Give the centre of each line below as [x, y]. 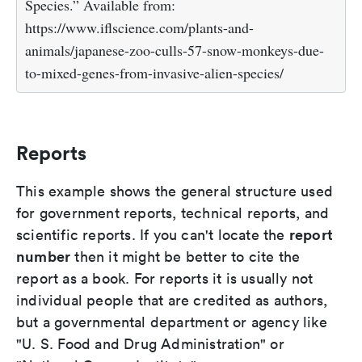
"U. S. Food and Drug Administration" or [150, 344]
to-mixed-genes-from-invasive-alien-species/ [154, 73]
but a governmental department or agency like [172, 322]
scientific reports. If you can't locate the [153, 235]
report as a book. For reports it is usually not [165, 279]
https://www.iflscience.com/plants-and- [139, 28]
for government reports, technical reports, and [173, 213]
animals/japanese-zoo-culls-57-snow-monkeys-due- [175, 51]
